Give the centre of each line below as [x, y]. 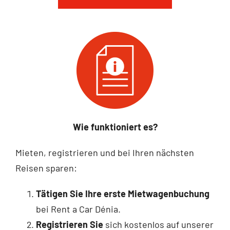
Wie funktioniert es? [115, 127]
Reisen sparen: [46, 168]
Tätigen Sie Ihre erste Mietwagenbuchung [122, 193]
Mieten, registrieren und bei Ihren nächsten [104, 152]
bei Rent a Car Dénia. [78, 209]
